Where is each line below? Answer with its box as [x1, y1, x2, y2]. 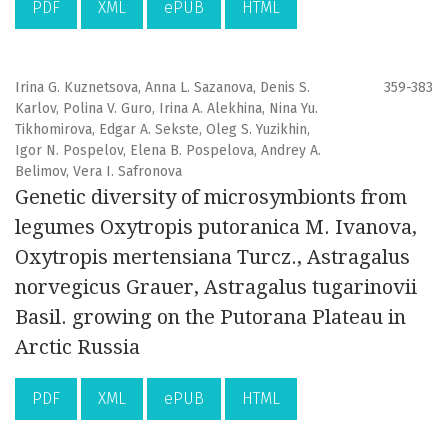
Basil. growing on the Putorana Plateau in [15, 305, 406, 330]
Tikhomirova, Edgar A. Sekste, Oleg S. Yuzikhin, [15, 121, 310, 139]
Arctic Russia [15, 335, 140, 360]
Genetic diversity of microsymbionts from [15, 185, 407, 210]
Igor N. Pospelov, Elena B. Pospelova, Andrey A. [15, 142, 321, 160]
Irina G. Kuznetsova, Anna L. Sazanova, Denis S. [15, 79, 310, 97]
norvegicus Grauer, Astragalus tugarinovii [15, 275, 417, 300]
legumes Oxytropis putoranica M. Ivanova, [15, 215, 417, 240]
